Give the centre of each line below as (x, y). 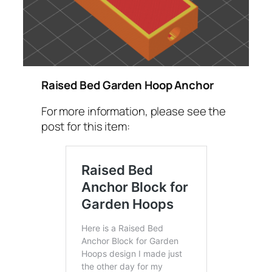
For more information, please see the (134, 111)
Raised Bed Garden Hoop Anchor (127, 85)
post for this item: (85, 127)
